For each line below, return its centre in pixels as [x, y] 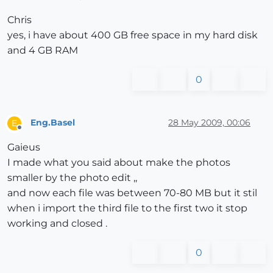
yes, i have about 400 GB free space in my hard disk [133, 35]
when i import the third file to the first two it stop [127, 208]
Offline [31, 132]
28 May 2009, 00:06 [209, 123]
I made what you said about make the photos [119, 162]
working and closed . [57, 223]
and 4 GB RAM [43, 50]
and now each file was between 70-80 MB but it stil [132, 193]
